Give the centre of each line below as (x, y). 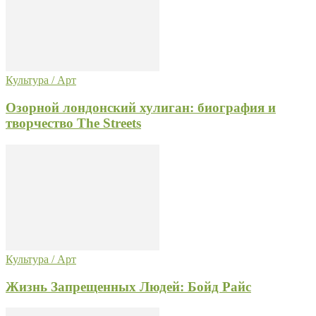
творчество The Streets (73, 123)
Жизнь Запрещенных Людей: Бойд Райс (128, 286)
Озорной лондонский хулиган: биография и (141, 108)
